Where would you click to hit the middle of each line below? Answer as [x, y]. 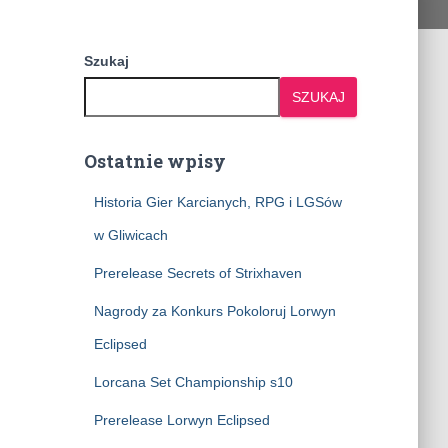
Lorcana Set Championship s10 [193, 382]
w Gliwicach [130, 235]
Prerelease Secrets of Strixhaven [197, 273]
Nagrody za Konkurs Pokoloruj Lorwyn [214, 311]
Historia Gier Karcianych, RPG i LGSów [217, 202]
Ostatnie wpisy [154, 161]
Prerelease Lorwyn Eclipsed [181, 420]
